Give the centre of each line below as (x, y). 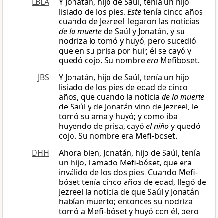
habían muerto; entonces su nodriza (126, 202)
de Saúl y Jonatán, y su (143, 31)
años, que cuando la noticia (110, 97)
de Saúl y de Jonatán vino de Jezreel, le (128, 107)
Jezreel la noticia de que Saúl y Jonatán (129, 192)
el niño (157, 126)
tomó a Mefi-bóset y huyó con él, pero (129, 211)
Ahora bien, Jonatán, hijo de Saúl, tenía (129, 153)
